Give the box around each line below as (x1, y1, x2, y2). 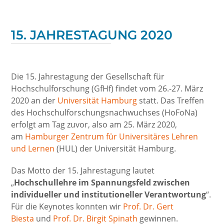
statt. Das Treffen (137, 95, 204, 106)
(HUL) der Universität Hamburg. (56, 143, 176, 154)
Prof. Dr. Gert (123, 201, 174, 212)
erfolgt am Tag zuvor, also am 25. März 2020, (11, 119, 177, 130)
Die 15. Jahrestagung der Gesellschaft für (11, 71, 165, 82)
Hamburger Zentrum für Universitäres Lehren (25, 131, 198, 142)
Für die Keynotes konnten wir (11, 201, 123, 212)
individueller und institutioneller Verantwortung (11, 189, 206, 200)
